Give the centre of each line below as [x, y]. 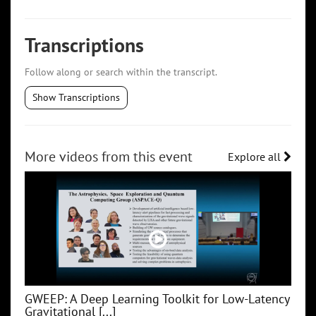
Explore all [256, 156]
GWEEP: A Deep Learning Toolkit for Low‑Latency [157, 299]
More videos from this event [109, 157]
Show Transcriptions [76, 98]
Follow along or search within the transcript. [121, 72]
